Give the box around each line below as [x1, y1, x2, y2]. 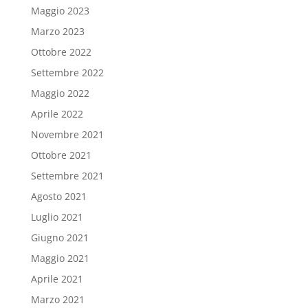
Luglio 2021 [30, 210, 83, 224]
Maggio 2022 [30, 87, 89, 100]
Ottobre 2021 [30, 148, 91, 162]
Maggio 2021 [30, 252, 89, 265]
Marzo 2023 [30, 25, 85, 38]
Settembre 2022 [30, 66, 104, 80]
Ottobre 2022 [30, 45, 91, 59]
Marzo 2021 [30, 293, 85, 307]
